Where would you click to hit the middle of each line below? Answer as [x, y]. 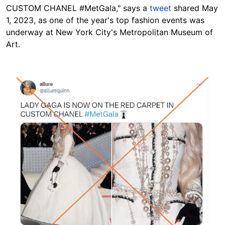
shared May [195, 8]
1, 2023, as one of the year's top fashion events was [105, 20]
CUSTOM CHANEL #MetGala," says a [78, 8]
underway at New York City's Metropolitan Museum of [109, 32]
